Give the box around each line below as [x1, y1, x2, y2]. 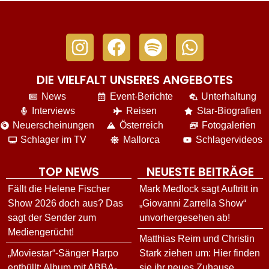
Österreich [119, 119, 163, 130]
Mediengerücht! [8, 226, 74, 237]
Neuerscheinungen [13, 119, 95, 130]
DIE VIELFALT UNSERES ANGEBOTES [36, 71, 233, 88]
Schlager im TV [20, 134, 87, 145]
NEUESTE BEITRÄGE [147, 163, 254, 180]
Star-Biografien [196, 105, 261, 116]
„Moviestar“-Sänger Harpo [8, 247, 118, 258]
